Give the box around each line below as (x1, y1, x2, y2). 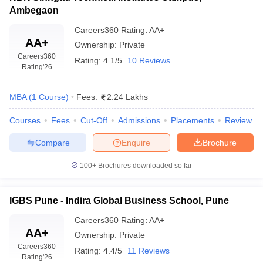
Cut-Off (80, 116, 107, 125)
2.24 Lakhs (107, 92, 148, 102)
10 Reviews (127, 56, 170, 65)
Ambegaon (9, 5, 59, 15)
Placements (171, 116, 214, 125)
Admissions (118, 116, 160, 125)
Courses (9, 116, 41, 125)
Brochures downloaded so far (96, 161, 192, 170)
